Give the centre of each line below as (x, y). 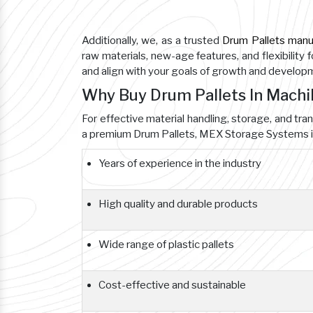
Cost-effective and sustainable (172, 285)
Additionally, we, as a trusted (152, 41)
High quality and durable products (178, 204)
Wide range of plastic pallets (166, 245)
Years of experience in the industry (180, 163)
